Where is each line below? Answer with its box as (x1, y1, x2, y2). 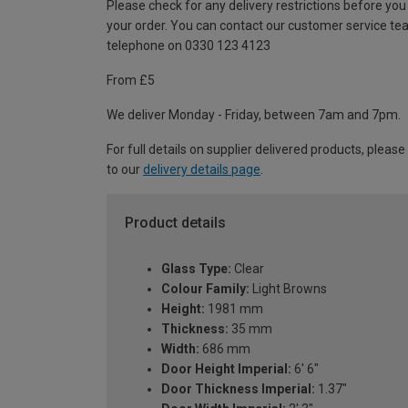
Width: (161, 341, 199, 356)
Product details (125, 214, 226, 232)
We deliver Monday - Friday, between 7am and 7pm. (107, 107, 401, 123)
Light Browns (250, 280, 327, 296)
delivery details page (143, 162, 260, 178)
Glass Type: (161, 260, 231, 276)
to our (107, 162, 143, 178)
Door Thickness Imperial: (161, 381, 315, 396)
